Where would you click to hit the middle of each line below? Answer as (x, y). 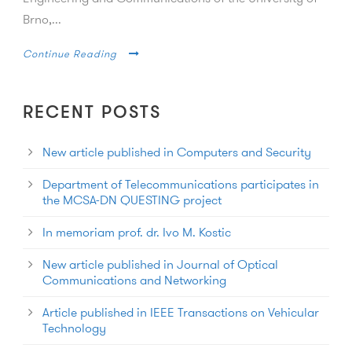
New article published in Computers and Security (177, 152)
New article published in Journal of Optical (160, 264)
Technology (74, 328)
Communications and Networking (134, 280)
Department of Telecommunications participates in (181, 184)
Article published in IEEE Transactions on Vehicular (181, 312)
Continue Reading (70, 53)
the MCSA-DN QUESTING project (132, 200)
